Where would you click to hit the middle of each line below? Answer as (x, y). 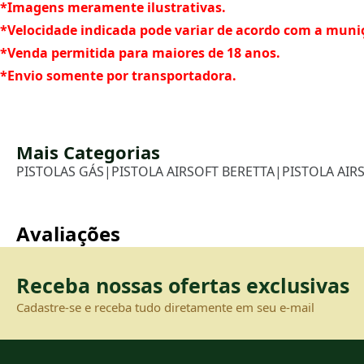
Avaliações (68, 234)
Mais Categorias (88, 152)
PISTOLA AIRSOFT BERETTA (193, 172)
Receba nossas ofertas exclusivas (183, 286)
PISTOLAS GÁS (60, 172)
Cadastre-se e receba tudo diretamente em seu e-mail (165, 308)
